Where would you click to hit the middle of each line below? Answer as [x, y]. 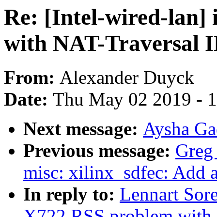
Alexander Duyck [127, 77]
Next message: [83, 129]
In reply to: [71, 194]
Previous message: [99, 151]
